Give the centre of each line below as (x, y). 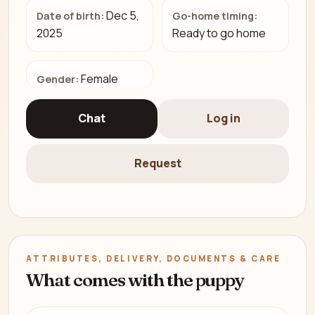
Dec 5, (123, 16)
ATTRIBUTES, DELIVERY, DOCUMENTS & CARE (154, 258)
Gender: (58, 79)
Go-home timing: (215, 16)
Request (157, 163)
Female (100, 78)
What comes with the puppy (135, 279)
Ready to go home (219, 33)
